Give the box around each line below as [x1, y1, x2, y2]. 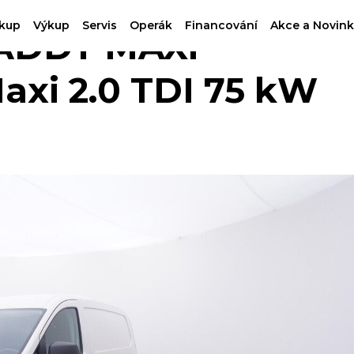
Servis [82, 17, 117, 32]
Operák [130, 17, 172, 32]
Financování [185, 17, 258, 32]
